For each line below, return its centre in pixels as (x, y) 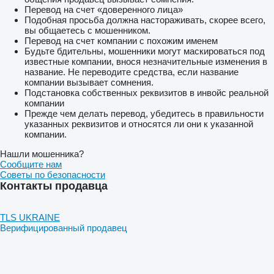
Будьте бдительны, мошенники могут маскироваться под (145, 51)
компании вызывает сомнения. (89, 83)
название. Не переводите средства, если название (131, 72)
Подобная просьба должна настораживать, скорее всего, (145, 20)
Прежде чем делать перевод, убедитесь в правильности (144, 114)
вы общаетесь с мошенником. (87, 31)
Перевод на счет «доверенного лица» (104, 10)
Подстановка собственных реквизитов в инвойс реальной (146, 93)
